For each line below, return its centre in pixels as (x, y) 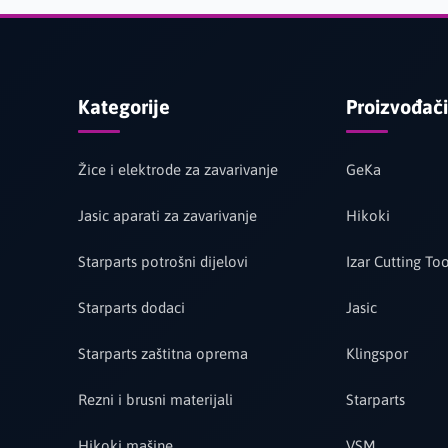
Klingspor (376, 353)
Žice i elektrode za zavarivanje (178, 169)
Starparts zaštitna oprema (163, 353)
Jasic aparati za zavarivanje (167, 215)
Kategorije (124, 106)
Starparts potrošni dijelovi (163, 261)
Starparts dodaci (131, 307)
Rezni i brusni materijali (155, 399)
